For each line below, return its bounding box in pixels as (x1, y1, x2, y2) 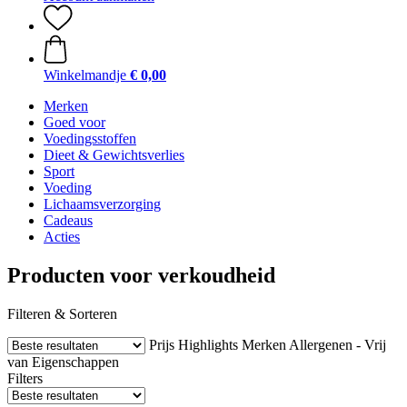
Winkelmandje (44, 67, 126, 83)
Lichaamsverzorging (44, 196, 161, 212)
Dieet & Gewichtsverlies (44, 147, 184, 163)
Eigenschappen (32, 353, 119, 370)
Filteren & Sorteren (7, 305, 117, 322)
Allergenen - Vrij (289, 336, 386, 352)
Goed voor (44, 114, 105, 130)
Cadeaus (44, 213, 93, 228)
